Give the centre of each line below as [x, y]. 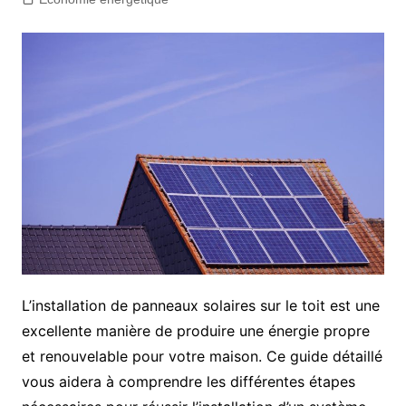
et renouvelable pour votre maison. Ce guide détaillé [202, 356]
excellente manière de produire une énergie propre [195, 330]
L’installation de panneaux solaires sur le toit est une [200, 305]
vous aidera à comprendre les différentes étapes [188, 381]
